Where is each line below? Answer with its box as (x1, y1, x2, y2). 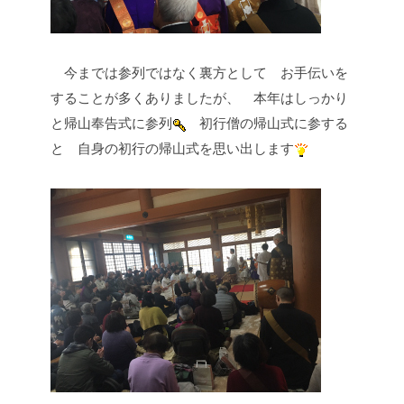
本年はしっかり (240, 90, 348, 106)
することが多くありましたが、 (50, 90, 240, 106)
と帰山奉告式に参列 (50, 115, 172, 132)
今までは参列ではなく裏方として (50, 65, 267, 81)
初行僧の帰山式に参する (186, 115, 348, 132)
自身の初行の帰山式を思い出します (64, 141, 294, 157)
